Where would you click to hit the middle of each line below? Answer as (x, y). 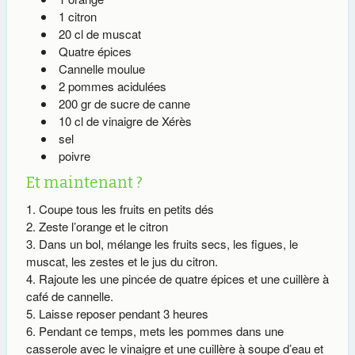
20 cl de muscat (99, 33)
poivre (74, 155)
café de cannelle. (69, 296)
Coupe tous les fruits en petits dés (126, 208)
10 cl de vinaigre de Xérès (125, 120)
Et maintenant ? (84, 182)
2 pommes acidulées (112, 86)
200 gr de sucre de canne (124, 103)
